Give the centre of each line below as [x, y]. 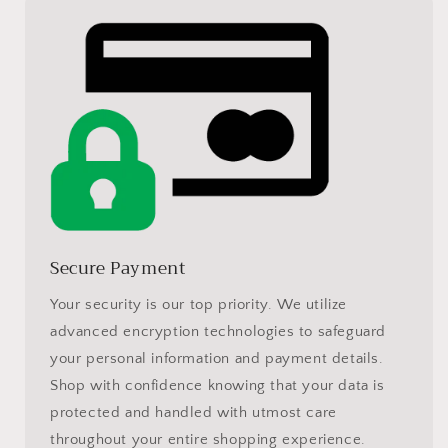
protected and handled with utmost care [193, 413]
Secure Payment [118, 269]
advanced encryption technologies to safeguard [218, 332]
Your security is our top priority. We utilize [199, 305]
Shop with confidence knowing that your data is [217, 386]
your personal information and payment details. [217, 359]
